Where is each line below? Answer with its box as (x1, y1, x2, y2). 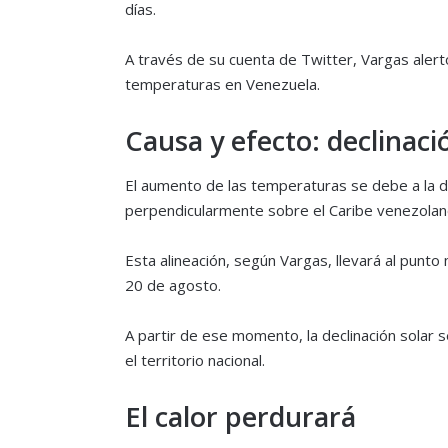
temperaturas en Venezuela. (124, 74, 320, 95)
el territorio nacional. (124, 349, 265, 370)
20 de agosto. (124, 274, 221, 295)
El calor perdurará (124, 397, 356, 435)
